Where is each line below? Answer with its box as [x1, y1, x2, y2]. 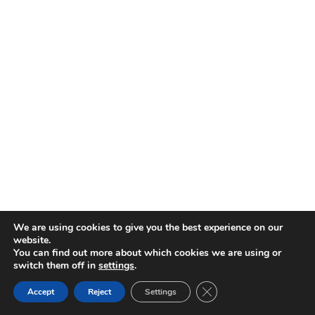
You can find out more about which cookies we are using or [13, 246, 281, 259]
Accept [27, 286, 54, 297]
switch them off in [13, 259, 98, 272]
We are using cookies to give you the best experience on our [13, 221, 283, 234]
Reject [88, 286, 111, 297]
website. [13, 233, 51, 247]
